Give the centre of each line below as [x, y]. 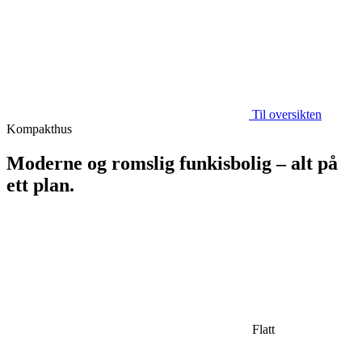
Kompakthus [39, 128]
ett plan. [40, 185]
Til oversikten [287, 114]
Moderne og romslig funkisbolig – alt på [172, 163]
